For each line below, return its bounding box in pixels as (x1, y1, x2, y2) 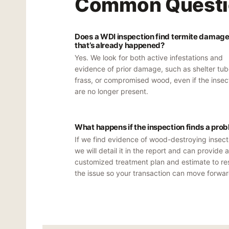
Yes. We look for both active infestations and (75, 53, 223, 62)
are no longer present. (75, 87, 148, 96)
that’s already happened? (75, 40, 165, 50)
